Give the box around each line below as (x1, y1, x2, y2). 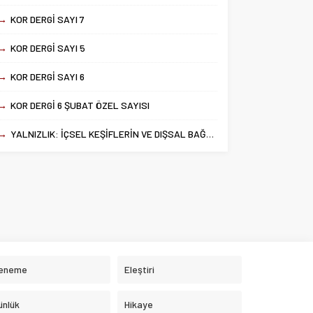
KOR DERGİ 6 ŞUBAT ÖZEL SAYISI (10, 99, 150, 111)
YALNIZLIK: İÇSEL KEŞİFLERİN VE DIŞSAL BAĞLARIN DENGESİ (10, 128, 207, 140)
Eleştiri (124, 263, 154, 276)
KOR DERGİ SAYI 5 (10, 42, 86, 54)
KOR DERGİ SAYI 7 (10, 13, 85, 25)
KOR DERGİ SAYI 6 (10, 71, 85, 82)
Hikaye (124, 298, 153, 311)
